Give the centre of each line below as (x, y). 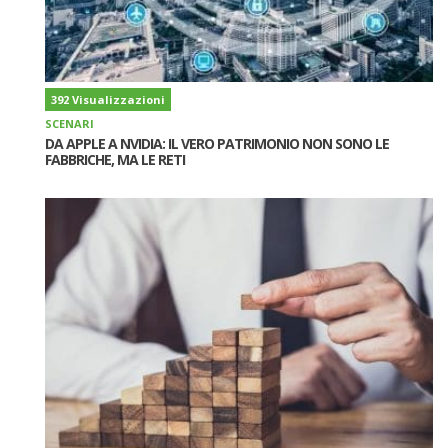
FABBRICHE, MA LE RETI (115, 159)
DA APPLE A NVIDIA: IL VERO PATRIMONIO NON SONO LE (217, 143)
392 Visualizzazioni (108, 99)
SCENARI (69, 123)
